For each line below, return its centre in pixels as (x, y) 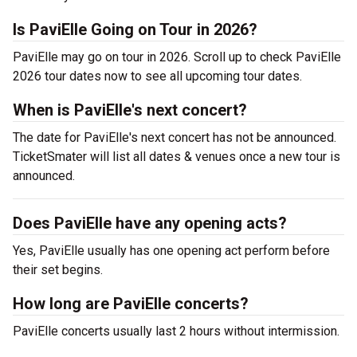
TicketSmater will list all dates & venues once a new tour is (177, 157)
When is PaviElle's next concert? (130, 110)
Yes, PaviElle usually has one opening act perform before (171, 251)
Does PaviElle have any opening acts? (150, 223)
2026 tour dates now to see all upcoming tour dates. (161, 76)
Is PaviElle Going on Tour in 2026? (135, 29)
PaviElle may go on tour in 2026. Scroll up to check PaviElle (177, 57)
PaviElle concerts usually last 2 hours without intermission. (178, 331)
